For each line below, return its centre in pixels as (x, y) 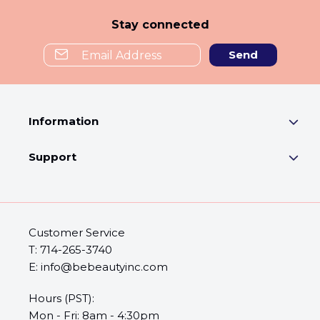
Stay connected (160, 25)
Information (64, 121)
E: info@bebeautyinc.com (98, 267)
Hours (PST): (61, 298)
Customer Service (77, 232)
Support (52, 157)
